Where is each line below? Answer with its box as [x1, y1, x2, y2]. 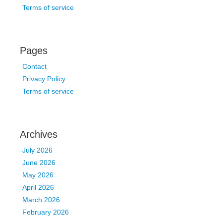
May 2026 [22, 171, 54, 179]
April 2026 [22, 183, 54, 191]
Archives [20, 129, 57, 140]
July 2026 [22, 146, 53, 154]
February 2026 [22, 208, 69, 216]
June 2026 [22, 159, 55, 166]
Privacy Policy [22, 75, 65, 83]
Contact [22, 62, 47, 70]
